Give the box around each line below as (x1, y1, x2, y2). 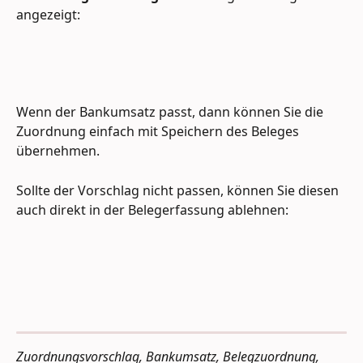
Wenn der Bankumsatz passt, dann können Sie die (16, 103, 327, 122)
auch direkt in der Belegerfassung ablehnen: (16, 200, 288, 219)
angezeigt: (16, 5, 80, 23)
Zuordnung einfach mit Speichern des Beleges (16, 122, 302, 141)
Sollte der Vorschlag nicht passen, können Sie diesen (16, 181, 342, 199)
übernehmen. (16, 142, 103, 160)
